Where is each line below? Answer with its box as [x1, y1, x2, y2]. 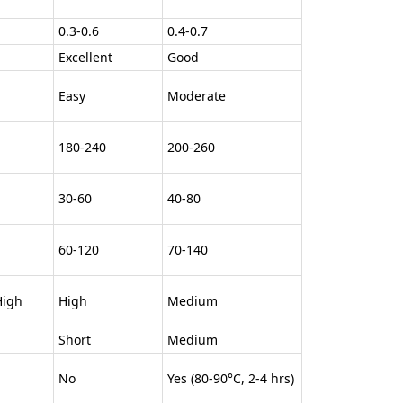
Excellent [58, 48, 112, 66]
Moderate [167, 86, 226, 104]
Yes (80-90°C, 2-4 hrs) [167, 369, 294, 387]
